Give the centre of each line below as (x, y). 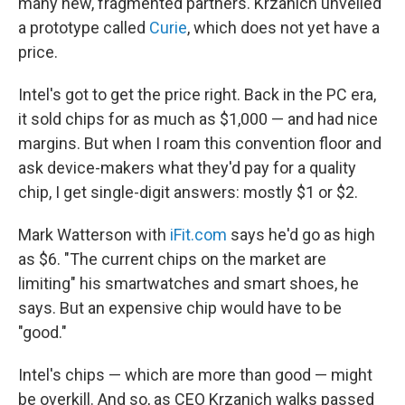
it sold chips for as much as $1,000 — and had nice (198, 119)
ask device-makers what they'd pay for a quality (187, 168)
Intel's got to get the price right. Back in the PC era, (197, 95)
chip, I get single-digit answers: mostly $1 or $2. (188, 193)
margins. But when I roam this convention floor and (200, 144)
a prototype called (84, 28)
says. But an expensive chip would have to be (180, 308)
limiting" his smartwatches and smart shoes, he (188, 284)
